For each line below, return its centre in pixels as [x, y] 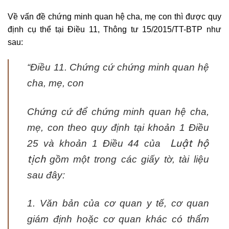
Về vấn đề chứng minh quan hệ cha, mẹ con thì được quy [114, 16]
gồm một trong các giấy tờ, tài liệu [129, 159]
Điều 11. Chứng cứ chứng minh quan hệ [120, 67]
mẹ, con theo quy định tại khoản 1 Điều [118, 127]
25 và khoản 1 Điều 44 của [97, 143]
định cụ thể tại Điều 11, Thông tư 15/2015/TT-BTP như [114, 29]
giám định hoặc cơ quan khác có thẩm [118, 219]
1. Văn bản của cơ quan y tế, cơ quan [118, 203]
